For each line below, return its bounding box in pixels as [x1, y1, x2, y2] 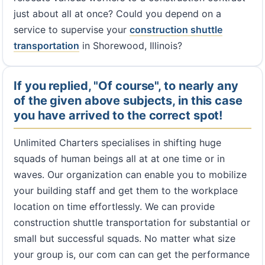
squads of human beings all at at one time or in [14, 152, 225, 164]
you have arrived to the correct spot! [14, 108, 223, 122]
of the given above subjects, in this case [14, 93, 243, 108]
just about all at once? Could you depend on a [14, 7, 221, 20]
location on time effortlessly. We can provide [14, 200, 215, 212]
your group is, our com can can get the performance [14, 248, 250, 260]
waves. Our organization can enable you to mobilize [14, 168, 247, 180]
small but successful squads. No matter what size [14, 232, 235, 244]
